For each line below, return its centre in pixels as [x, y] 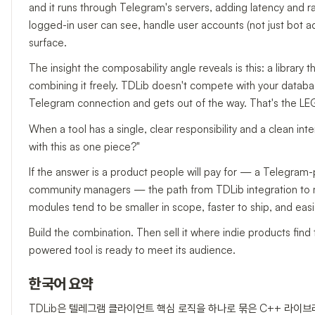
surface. [48, 42]
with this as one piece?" [84, 146]
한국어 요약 [61, 285]
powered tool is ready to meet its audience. [132, 250]
